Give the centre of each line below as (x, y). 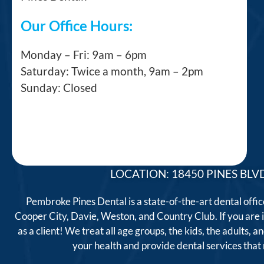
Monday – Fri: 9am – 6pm (84, 54)
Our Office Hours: (77, 25)
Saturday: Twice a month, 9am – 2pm (112, 71)
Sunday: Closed (60, 87)
